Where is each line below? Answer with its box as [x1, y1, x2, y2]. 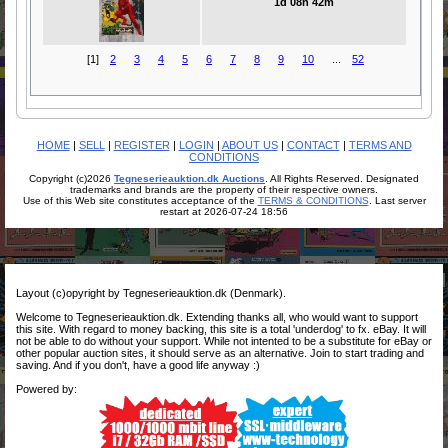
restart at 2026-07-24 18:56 [160, 206, 288, 217]
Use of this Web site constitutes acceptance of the [22, 195, 258, 206]
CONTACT [286, 139, 340, 151]
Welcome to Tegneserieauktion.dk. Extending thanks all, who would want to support [16, 311, 418, 323]
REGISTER [113, 139, 170, 151]
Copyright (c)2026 [29, 173, 114, 184]
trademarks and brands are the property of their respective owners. [70, 184, 378, 195]
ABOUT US [221, 139, 278, 151]
